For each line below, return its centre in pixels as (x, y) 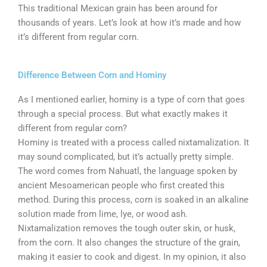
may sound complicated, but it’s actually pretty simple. (126, 157)
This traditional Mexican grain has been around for (118, 9)
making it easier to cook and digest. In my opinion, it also (132, 257)
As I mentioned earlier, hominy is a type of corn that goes (131, 100)
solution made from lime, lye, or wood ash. (103, 214)
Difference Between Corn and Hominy (92, 75)
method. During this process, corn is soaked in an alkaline (133, 200)
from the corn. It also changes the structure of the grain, (129, 243)
